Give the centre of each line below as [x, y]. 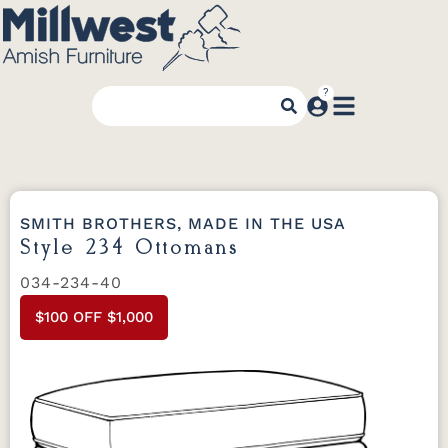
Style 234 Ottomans [130, 248]
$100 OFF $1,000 [94, 317]
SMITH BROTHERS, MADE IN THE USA [183, 223]
